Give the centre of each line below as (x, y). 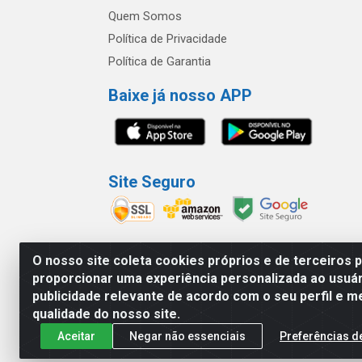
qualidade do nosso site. (106, 314)
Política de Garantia (160, 61)
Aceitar (76, 336)
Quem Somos (145, 16)
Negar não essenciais (187, 336)
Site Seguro (152, 182)
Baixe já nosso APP (180, 95)
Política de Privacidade (168, 39)
